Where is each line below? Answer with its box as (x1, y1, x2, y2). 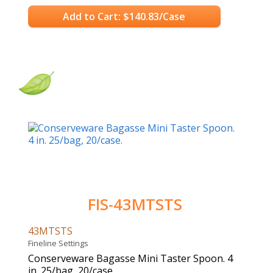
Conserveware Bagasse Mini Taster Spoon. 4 (28, 252, 233, 266)
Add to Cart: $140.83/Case (63, 9, 186, 23)
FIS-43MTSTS (88, 194, 182, 216)
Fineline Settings (28, 238, 92, 249)
